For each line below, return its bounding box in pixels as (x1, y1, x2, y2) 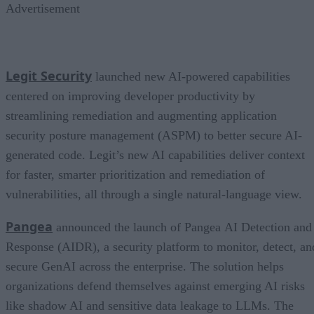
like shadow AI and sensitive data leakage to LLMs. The (6, 298, 294, 313)
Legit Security (6, 67, 92, 84)
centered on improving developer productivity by (6, 88, 255, 103)
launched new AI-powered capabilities (92, 69, 290, 83)
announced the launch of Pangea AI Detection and (53, 219, 312, 234)
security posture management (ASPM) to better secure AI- (6, 128, 302, 142)
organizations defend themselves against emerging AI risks (6, 278, 305, 293)
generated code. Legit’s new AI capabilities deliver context (6, 147, 305, 162)
